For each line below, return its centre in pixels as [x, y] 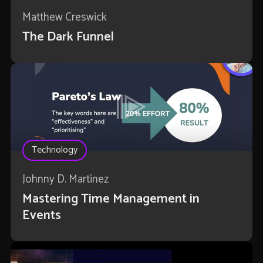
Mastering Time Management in [111, 199]
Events [41, 216]
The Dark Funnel [68, 37]
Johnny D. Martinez [65, 180]
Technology [54, 150]
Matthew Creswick [64, 18]
